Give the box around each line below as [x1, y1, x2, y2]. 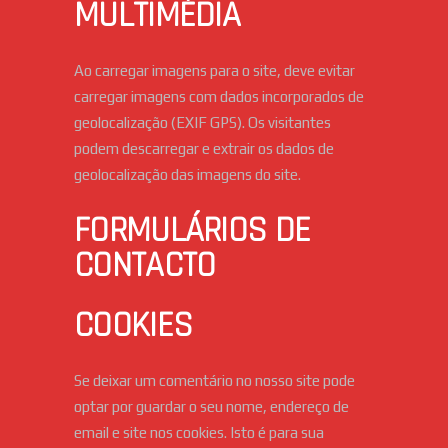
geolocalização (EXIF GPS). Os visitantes [74, 114, 331, 132]
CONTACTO [74, 243, 216, 289]
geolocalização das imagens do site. [74, 166, 301, 184]
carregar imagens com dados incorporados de [74, 88, 364, 106]
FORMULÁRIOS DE [74, 208, 311, 254]
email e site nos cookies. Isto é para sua [74, 424, 324, 442]
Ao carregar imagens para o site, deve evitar [74, 62, 355, 80]
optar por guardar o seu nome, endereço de [74, 398, 349, 416]
